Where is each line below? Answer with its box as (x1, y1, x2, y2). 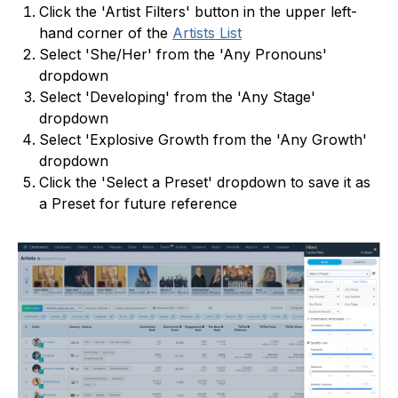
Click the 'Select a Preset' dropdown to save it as (39, 173, 370, 192)
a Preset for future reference (39, 195, 237, 213)
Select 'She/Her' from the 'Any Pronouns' (39, 45, 327, 64)
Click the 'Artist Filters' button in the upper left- (39, 3, 357, 21)
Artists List (172, 24, 242, 43)
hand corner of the (39, 24, 172, 43)
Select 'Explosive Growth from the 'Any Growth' (39, 131, 367, 149)
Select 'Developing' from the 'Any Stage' (39, 88, 315, 107)
